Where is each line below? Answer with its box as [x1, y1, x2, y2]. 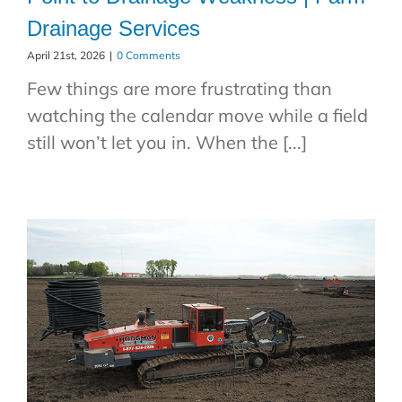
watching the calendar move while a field [26, 103, 368, 127]
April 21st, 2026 [26, 48, 105, 62]
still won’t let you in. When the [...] [26, 130, 307, 153]
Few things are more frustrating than [26, 76, 332, 100]
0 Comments [116, 48, 180, 62]
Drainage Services [26, 15, 200, 40]
